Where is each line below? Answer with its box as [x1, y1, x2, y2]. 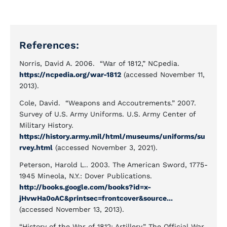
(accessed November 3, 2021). [53, 143, 158, 152]
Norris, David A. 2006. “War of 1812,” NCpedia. [19, 59, 179, 67]
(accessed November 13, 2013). [19, 205, 124, 213]
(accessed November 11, [121, 70, 205, 79]
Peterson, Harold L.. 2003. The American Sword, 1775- [19, 161, 208, 169]
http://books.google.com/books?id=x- [19, 183, 151, 191]
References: [19, 39, 79, 51]
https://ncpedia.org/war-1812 [19, 70, 121, 79]
